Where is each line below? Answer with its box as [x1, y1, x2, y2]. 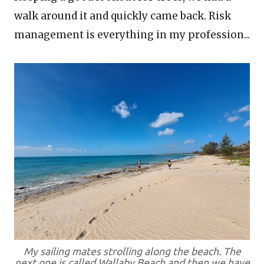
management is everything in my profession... [14, 28, 250, 41]
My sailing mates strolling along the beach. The [23, 246, 241, 257]
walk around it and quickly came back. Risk [14, 9, 231, 22]
